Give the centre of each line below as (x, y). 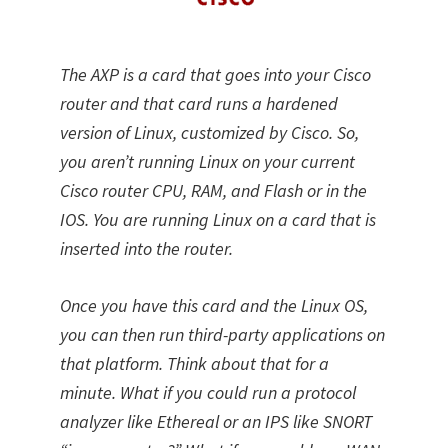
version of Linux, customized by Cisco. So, (209, 132)
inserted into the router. (146, 248)
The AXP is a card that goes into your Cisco (215, 74)
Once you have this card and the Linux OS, (214, 305)
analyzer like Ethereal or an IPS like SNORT (216, 421)
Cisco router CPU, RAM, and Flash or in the (213, 190)
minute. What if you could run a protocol (208, 392)
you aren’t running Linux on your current (207, 161)
